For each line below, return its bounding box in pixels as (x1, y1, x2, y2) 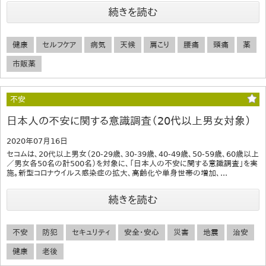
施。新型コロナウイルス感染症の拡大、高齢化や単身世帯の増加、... (7, 168, 227, 178)
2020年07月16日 (7, 136, 68, 145)
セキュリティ (72, 227, 110, 237)
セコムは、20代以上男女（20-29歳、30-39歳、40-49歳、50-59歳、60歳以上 (7, 149, 259, 159)
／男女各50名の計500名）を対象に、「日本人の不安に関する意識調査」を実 (7, 159, 258, 168)
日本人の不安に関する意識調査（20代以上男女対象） (7, 114, 251, 127)
